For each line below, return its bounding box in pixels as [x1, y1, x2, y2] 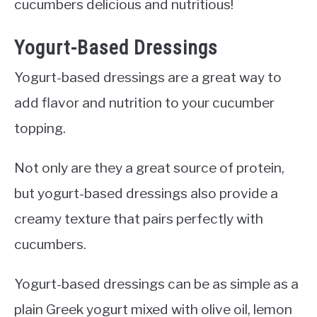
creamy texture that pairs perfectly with [14, 209, 263, 227]
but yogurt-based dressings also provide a [14, 184, 278, 202]
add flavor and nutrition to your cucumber [14, 93, 275, 111]
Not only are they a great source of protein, [14, 158, 284, 176]
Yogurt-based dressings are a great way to [14, 68, 282, 86]
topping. [14, 119, 66, 137]
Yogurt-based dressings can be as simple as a [14, 275, 299, 292]
